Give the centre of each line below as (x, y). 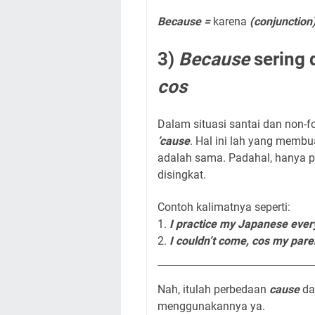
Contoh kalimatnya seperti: (224, 207)
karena (231, 21)
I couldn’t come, (211, 241)
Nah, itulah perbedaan (213, 289)
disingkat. (182, 175)
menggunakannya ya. (211, 306)
